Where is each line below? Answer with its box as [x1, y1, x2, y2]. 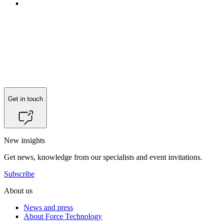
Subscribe [4, 169, 35, 178]
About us [4, 186, 33, 195]
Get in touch [8, 95, 43, 103]
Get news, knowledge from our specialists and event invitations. [4, 152, 202, 161]
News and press [24, 203, 73, 212]
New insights [4, 136, 45, 145]
